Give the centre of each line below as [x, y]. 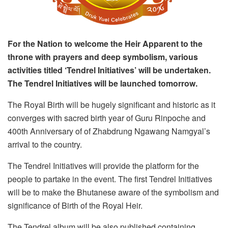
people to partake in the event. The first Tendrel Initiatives [110, 179]
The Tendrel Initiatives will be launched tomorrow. [103, 83]
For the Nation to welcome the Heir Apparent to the [105, 44]
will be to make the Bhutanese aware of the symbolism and [113, 192]
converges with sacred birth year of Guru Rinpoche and [107, 118]
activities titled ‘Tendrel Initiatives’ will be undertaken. [109, 70]
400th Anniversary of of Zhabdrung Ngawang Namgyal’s [109, 131]
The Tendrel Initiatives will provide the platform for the [103, 166]
